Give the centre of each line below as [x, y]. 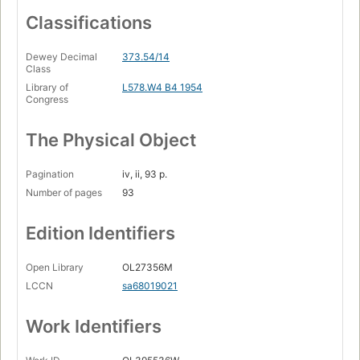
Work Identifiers [94, 327]
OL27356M [147, 268]
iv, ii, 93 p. [145, 174]
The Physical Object [111, 140]
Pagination [50, 174]
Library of [47, 88]
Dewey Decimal [61, 57]
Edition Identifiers [100, 233]
